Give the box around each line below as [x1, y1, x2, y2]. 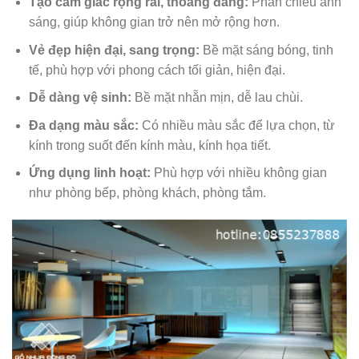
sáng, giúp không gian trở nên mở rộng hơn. [28, 14, 280, 29]
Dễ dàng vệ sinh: [28, 91, 131, 105]
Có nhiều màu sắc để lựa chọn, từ [138, 118, 335, 132]
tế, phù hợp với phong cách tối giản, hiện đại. [28, 63, 285, 77]
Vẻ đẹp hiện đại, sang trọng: [28, 42, 200, 57]
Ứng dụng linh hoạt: [28, 166, 151, 180]
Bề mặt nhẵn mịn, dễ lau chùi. [131, 91, 303, 105]
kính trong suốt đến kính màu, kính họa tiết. [28, 138, 271, 152]
